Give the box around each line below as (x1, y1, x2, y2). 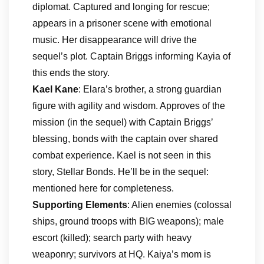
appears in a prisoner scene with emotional (32, 18, 212, 28)
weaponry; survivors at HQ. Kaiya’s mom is (32, 249, 211, 259)
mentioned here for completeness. (32, 183, 174, 193)
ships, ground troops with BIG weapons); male (32, 216, 224, 226)
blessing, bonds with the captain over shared (32, 134, 218, 144)
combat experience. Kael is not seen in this (32, 150, 211, 160)
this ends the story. (32, 68, 110, 78)
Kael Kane (32, 84, 78, 94)
